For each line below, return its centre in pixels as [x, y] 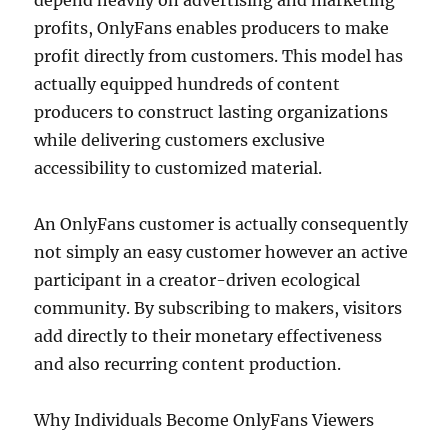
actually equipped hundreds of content [187, 84]
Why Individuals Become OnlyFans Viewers [204, 420]
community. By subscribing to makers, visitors [218, 308]
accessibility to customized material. [178, 168]
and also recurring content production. [188, 364]
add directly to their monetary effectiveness [208, 336]
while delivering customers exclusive [180, 140]
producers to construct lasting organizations [211, 112]
